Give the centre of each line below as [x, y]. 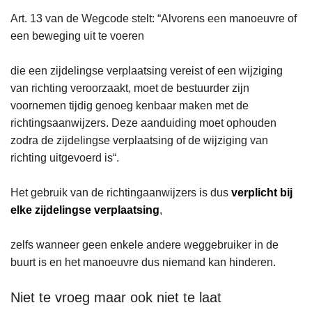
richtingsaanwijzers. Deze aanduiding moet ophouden [143, 123]
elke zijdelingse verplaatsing [85, 210]
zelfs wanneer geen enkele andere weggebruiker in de [145, 245]
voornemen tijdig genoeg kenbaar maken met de [130, 106]
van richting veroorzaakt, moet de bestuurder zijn [130, 88]
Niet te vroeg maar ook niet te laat [116, 298]
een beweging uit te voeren [77, 36]
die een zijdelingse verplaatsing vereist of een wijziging [147, 71]
